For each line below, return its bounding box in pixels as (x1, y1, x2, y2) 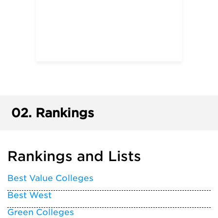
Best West (7, 190, 52, 200)
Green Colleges (7, 207, 74, 217)
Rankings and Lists (7, 148, 141, 164)
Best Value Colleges (7, 173, 93, 183)
